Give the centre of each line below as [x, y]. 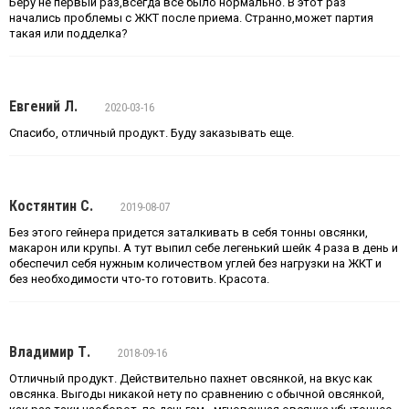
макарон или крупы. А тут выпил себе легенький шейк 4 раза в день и [204, 248]
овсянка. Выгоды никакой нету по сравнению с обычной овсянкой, [197, 394]
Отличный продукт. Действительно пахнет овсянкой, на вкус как [191, 378]
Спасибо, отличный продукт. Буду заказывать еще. [152, 133]
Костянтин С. [51, 206]
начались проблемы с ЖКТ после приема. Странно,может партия [191, 18]
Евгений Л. [43, 106]
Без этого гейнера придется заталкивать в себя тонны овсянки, [189, 232]
